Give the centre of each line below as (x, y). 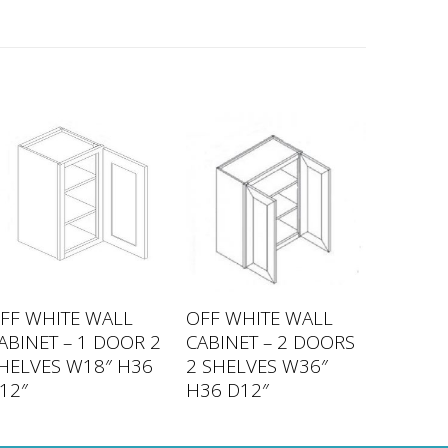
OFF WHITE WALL (259, 317)
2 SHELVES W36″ (256, 365)
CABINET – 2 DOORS (270, 341)
